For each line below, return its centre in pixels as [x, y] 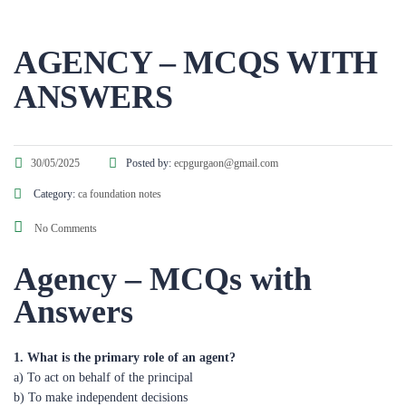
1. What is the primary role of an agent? [125, 316]
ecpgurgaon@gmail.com [226, 121]
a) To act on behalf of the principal [103, 336]
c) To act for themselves [75, 376]
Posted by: [150, 121]
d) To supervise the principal [87, 396]
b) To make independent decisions [101, 356]
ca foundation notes [120, 152]
